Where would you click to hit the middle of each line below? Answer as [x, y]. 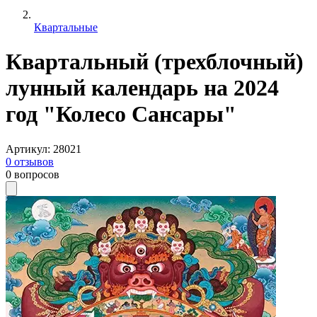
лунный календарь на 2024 [142, 88]
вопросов [37, 174]
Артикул [27, 149]
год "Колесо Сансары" [121, 114]
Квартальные [66, 27]
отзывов [34, 161]
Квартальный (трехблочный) [155, 62]
